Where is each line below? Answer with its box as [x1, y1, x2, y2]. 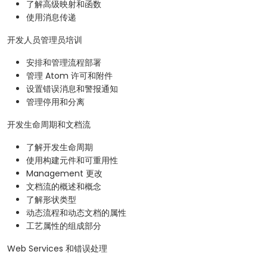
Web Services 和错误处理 [7, 243, 107, 255]
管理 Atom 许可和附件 [26, 70, 113, 82]
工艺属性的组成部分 [26, 220, 101, 232]
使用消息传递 [26, 11, 76, 24]
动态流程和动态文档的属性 [26, 207, 126, 219]
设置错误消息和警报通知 [26, 83, 118, 95]
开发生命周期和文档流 [7, 119, 91, 131]
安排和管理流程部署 [26, 57, 101, 69]
